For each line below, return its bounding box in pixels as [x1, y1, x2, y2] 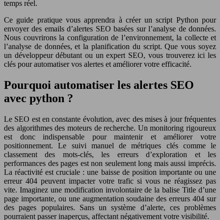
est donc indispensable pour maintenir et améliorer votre [4, 132, 216, 141]
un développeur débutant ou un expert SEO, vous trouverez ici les [4, 51, 216, 59]
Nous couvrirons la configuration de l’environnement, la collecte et [4, 33, 216, 42]
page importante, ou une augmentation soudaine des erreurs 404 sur [4, 194, 216, 203]
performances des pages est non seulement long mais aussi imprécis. [4, 159, 216, 167]
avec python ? [4, 91, 73, 105]
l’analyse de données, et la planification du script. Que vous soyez [4, 42, 216, 51]
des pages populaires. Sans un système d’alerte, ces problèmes [4, 203, 216, 212]
